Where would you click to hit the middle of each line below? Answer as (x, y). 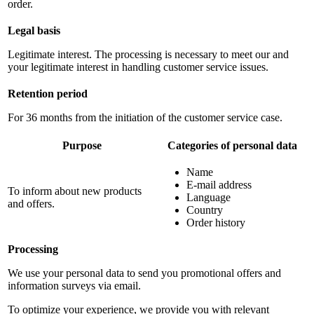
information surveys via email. (74, 285)
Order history (216, 222)
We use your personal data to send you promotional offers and (144, 273)
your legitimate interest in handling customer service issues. (138, 67)
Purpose (82, 145)
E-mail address (219, 184)
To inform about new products (75, 191)
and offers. (31, 203)
